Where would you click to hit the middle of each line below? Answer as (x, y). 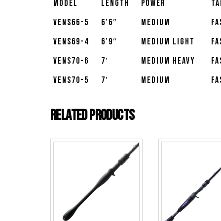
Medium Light (168, 42)
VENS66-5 (71, 23)
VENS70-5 (71, 80)
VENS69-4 (71, 42)
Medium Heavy (168, 61)
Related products (92, 116)
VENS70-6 (71, 61)
